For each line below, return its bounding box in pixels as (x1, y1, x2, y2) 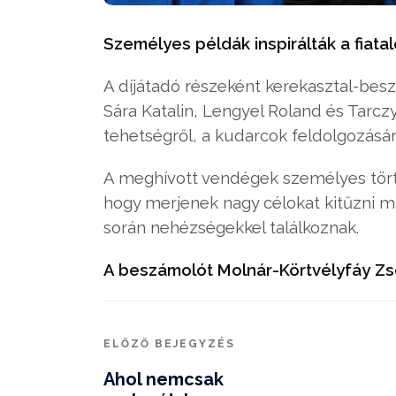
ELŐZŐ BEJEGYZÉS (103, 337, 235, 350)
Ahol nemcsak (103, 368, 224, 390)
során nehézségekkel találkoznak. (103, 217, 359, 237)
